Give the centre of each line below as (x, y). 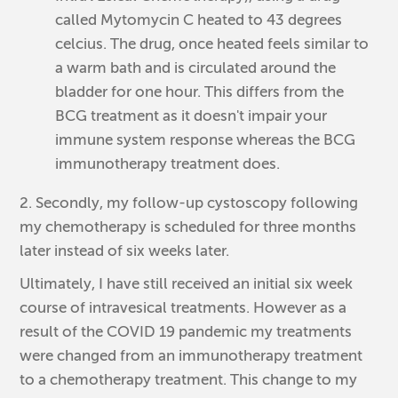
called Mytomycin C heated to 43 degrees (199, 20)
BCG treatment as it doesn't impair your (191, 115)
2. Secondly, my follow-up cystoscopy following (189, 203)
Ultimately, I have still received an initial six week (187, 283)
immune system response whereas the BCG (206, 139)
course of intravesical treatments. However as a (183, 307)
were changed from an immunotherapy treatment (191, 355)
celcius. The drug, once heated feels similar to (212, 44)
